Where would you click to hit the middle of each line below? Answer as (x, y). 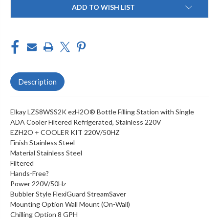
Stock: (19, 11)
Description (37, 81)
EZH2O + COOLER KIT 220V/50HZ (65, 132)
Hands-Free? (30, 173)
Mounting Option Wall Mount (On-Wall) (70, 204)
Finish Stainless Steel (43, 142)
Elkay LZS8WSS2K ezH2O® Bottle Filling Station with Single (102, 111)
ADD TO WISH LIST (103, 7)
